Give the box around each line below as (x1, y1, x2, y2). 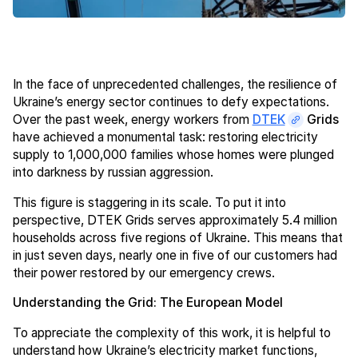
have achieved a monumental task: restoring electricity (12, 129, 318, 145)
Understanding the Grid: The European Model (12, 295, 283, 311)
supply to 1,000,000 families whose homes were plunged (12, 146, 334, 162)
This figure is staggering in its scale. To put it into (12, 194, 286, 210)
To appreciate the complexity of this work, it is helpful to (12, 324, 331, 340)
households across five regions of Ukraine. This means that (12, 229, 343, 245)
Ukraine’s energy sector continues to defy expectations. (12, 93, 329, 109)
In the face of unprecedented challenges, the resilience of (12, 76, 337, 92)
